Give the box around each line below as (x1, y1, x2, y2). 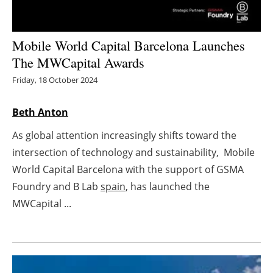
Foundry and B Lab (12, 179, 101, 193)
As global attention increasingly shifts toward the (12, 128, 236, 142)
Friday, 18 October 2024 (12, 74, 97, 85)
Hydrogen (112, 46, 173, 64)
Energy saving (101, 16, 185, 34)
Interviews (112, 106, 174, 124)
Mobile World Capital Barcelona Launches (12, 35, 245, 54)
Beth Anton (12, 105, 68, 119)
